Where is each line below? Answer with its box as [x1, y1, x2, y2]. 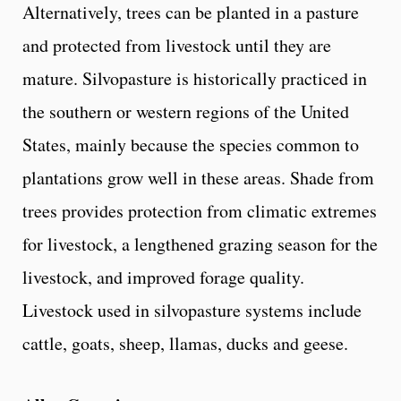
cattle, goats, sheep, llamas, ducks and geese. [22, 330, 348, 355]
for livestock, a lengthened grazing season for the [22, 231, 378, 256]
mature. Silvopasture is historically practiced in [22, 65, 367, 90]
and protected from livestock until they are [22, 32, 331, 57]
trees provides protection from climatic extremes [22, 198, 377, 223]
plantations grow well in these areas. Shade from [22, 165, 374, 190]
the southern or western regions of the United [22, 98, 349, 124]
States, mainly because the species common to [22, 132, 359, 157]
